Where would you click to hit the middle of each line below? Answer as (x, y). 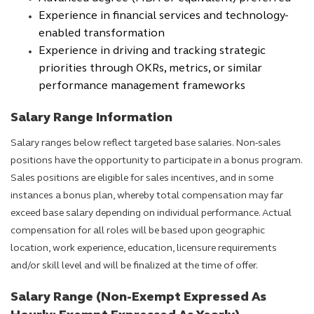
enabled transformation (102, 34)
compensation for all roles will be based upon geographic (138, 231)
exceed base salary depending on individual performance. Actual (151, 213)
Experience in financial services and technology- (164, 16)
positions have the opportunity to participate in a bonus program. (156, 161)
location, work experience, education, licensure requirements (144, 248)
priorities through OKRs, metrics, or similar (150, 69)
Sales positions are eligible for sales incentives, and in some (142, 178)
